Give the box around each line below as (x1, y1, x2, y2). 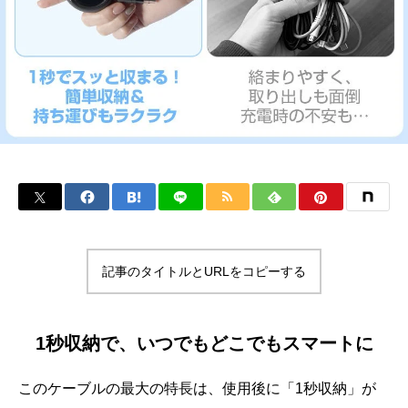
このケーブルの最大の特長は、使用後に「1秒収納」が (18, 381, 376, 396)
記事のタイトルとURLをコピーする (102, 264, 306, 279)
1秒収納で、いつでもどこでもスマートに (35, 333, 373, 353)
